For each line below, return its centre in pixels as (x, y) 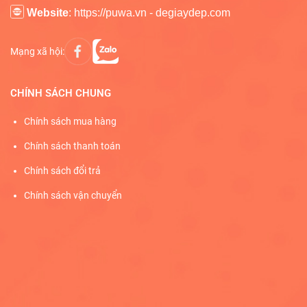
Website (46, 13)
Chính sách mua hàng (70, 122)
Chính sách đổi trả (62, 171)
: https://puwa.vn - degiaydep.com (149, 13)
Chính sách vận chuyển (73, 196)
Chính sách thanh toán (72, 146)
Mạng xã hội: (37, 51)
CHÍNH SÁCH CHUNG (61, 94)
